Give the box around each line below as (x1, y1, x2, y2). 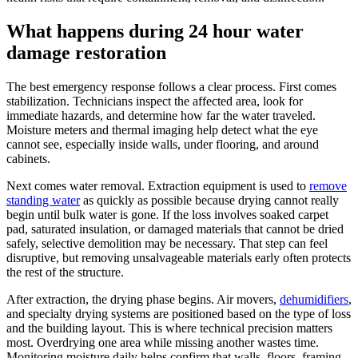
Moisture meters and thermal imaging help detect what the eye (6, 122, 318, 137)
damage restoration (6, 42, 166, 63)
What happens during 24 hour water (6, 20, 304, 42)
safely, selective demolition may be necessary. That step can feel (6, 236, 328, 250)
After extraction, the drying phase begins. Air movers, (6, 292, 280, 306)
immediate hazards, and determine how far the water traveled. (6, 108, 316, 122)
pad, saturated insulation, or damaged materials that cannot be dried (6, 221, 344, 236)
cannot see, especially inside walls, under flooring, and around (6, 137, 319, 151)
